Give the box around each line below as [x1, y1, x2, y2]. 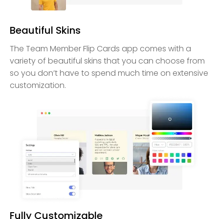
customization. [10, 80, 66, 91]
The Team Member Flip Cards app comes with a [10, 43, 191, 55]
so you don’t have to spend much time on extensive [10, 67, 208, 79]
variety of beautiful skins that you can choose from [10, 55, 205, 67]
